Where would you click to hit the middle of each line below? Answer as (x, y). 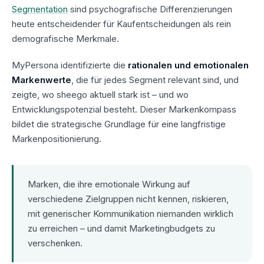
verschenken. (55, 243)
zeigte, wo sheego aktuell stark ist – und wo (100, 94)
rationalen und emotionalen (188, 65)
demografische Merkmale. (65, 38)
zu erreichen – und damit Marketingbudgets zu (121, 228)
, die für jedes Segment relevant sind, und (155, 80)
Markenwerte (42, 80)
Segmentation (40, 9)
